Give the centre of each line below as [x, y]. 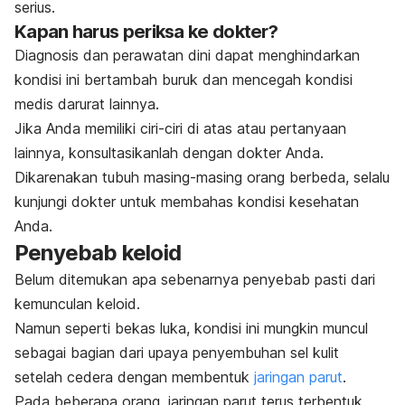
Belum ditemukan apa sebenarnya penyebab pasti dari [195, 280]
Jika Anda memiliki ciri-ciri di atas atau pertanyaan [180, 129]
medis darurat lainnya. [87, 104]
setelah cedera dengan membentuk [134, 377]
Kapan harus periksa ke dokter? [146, 32]
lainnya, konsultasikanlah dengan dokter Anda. [169, 153]
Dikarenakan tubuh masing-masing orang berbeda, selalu [202, 178]
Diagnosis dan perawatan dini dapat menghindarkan [187, 56]
